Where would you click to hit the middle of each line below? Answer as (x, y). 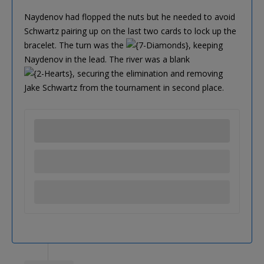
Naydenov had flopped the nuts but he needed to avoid (130, 17)
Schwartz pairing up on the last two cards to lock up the (130, 31)
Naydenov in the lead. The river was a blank (107, 60)
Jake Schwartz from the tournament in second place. (124, 88)
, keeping (206, 45)
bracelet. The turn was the (75, 45)
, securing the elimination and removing (148, 74)
